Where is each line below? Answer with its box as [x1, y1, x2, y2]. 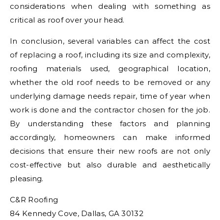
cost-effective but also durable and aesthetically [10, 160, 210, 170]
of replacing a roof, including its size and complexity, [10, 50, 210, 60]
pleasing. [10, 174, 44, 184]
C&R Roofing [10, 195, 58, 205]
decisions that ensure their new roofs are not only [10, 146, 210, 156]
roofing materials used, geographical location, [10, 64, 210, 74]
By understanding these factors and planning [10, 119, 210, 129]
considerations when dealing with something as [10, 1, 210, 11]
